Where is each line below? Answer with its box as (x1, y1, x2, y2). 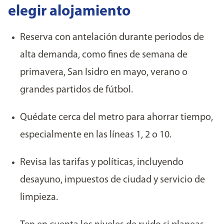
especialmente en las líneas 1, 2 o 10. (20, 130, 171, 140)
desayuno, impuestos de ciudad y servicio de (20, 175, 205, 185)
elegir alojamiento (8, 4, 130, 19)
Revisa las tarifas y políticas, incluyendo (20, 157, 183, 167)
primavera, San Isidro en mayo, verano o (20, 67, 187, 77)
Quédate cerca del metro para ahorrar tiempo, (20, 112, 213, 122)
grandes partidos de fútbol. (20, 85, 133, 95)
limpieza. (20, 192, 58, 202)
